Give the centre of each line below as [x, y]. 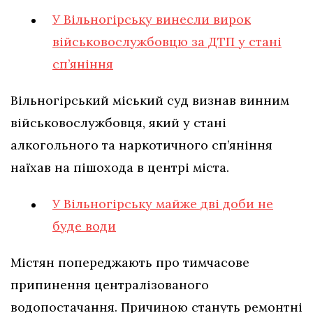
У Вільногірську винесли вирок [152, 20]
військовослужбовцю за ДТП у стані [167, 42]
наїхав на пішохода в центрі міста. [122, 168]
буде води [84, 226]
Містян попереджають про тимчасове [130, 263]
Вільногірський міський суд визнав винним [150, 101]
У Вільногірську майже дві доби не [163, 204]
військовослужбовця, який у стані [118, 123]
